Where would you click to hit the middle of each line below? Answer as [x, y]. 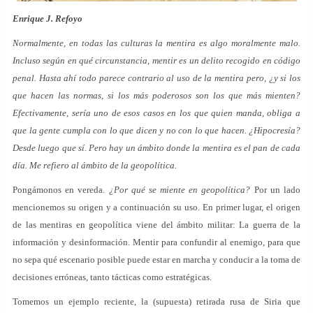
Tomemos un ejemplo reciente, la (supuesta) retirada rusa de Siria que [156, 301]
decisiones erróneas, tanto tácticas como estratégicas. [112, 277]
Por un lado [276, 190]
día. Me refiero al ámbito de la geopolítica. [95, 165]
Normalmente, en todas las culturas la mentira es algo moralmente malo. [156, 43]
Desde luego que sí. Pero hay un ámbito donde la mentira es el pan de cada [156, 148]
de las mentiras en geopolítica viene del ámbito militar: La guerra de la [156, 225]
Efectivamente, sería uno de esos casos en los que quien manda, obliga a [156, 113]
